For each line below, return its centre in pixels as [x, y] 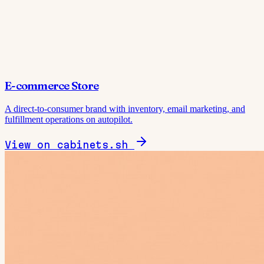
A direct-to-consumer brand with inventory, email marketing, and [125, 108]
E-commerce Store [52, 86]
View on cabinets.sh [70, 144]
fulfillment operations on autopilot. [69, 119]
